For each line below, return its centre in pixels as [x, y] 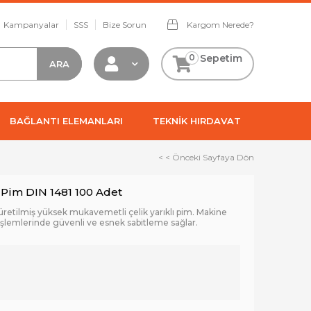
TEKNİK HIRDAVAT [196, 121]
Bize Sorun [125, 25]
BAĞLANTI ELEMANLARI [67, 121]
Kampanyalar [31, 25]
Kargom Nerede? [219, 25]
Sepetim [221, 58]
